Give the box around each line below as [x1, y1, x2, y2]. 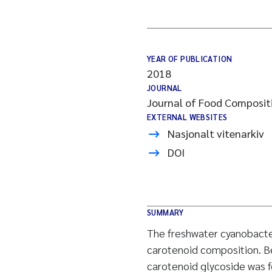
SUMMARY [147, 207, 184, 217]
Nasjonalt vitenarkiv [168, 126, 264, 140]
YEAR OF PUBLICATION [147, 53, 233, 64]
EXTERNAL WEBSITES [147, 112, 228, 122]
